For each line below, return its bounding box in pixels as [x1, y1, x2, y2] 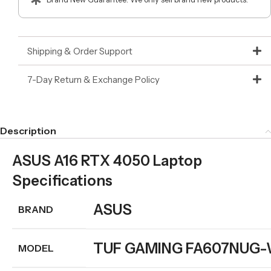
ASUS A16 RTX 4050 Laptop [12, 152, 202, 170]
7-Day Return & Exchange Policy [27, 73, 160, 85]
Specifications [12, 172, 113, 190]
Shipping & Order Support [27, 45, 132, 57]
